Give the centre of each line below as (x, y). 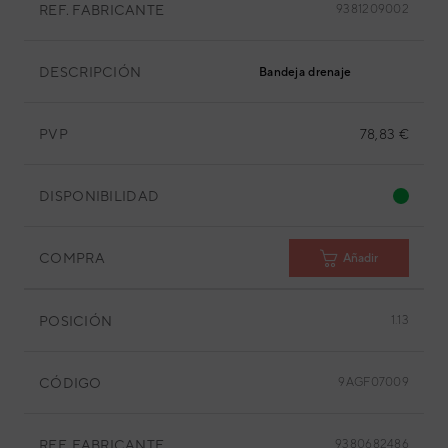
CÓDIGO (70, 382)
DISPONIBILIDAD (99, 195)
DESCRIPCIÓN (90, 71)
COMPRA (72, 257)
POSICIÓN (76, 320)
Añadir (360, 257)
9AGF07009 (373, 382)
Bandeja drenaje (305, 72)
